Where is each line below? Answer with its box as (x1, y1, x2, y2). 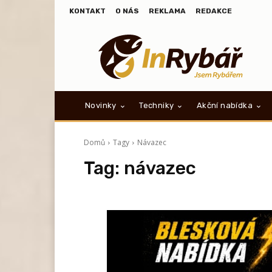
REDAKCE (195, 7, 232, 15)
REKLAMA (149, 7, 186, 15)
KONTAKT (69, 7, 106, 15)
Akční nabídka (196, 101, 253, 110)
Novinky (85, 101, 117, 110)
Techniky (139, 101, 174, 110)
